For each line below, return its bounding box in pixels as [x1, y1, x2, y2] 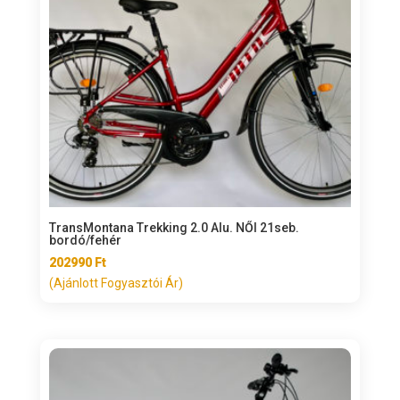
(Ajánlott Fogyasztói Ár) [48, 276, 183, 291]
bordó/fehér [48, 233, 121, 248]
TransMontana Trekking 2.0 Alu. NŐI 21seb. [48, 221, 299, 236]
